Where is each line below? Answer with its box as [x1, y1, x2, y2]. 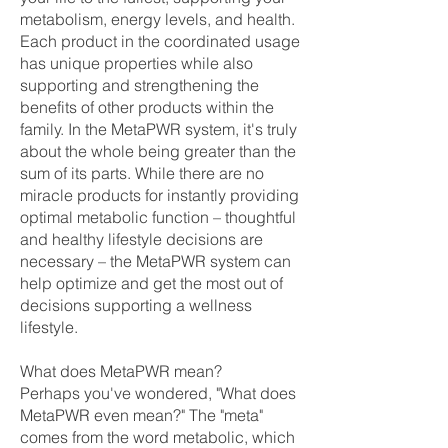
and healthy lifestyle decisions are [20, 229, 263, 249]
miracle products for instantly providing [20, 185, 299, 205]
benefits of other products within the [20, 97, 274, 117]
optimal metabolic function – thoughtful [20, 207, 296, 227]
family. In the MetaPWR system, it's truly [20, 119, 297, 139]
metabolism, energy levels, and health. [20, 9, 295, 29]
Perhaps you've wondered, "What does [20, 383, 296, 403]
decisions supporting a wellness [20, 295, 252, 315]
